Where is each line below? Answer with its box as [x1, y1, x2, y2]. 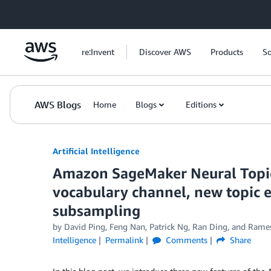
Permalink [105, 235, 143, 245]
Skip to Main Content [5, 7, 86, 17]
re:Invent [82, 47, 114, 57]
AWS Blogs [34, 99, 81, 111]
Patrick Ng [149, 221, 188, 232]
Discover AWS [139, 47, 191, 57]
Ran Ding [192, 221, 227, 232]
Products [211, 47, 243, 57]
